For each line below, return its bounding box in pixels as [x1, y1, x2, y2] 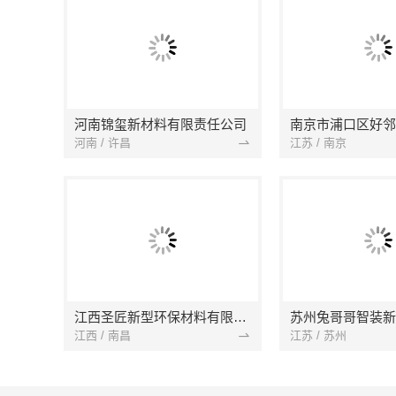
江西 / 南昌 [74, 328, 131, 342]
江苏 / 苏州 [290, 328, 346, 342]
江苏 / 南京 [290, 135, 346, 149]
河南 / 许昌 [74, 135, 131, 149]
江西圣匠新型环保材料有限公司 [233, 309, 247, 324]
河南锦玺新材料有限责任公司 [74, 117, 247, 132]
